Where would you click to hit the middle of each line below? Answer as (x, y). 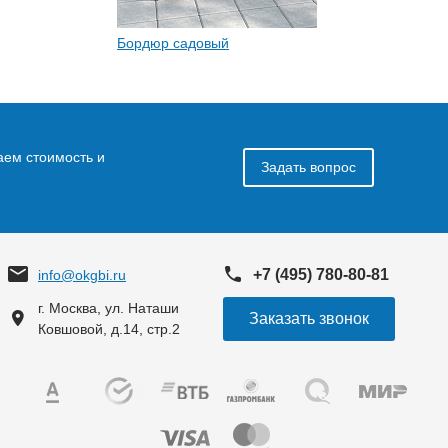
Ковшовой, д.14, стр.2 (109, 328)
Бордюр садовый (173, 42)
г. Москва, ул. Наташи (108, 307)
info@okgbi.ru (82, 274)
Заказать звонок (309, 318)
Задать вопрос (308, 167)
